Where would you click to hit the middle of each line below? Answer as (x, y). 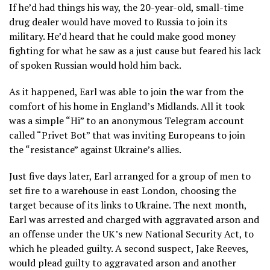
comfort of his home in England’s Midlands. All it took (127, 106)
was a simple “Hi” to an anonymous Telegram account (127, 121)
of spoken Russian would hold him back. (95, 65)
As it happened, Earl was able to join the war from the (126, 92)
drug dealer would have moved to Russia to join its (118, 22)
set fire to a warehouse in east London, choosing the (123, 191)
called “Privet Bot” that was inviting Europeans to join (127, 135)
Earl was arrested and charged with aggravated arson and (134, 220)
